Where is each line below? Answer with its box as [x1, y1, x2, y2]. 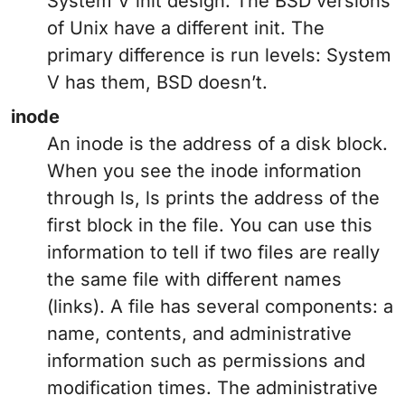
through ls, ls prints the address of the [47, 187, 380, 210]
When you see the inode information [47, 160, 362, 183]
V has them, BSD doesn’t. [47, 71, 268, 94]
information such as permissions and [47, 350, 365, 372]
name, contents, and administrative [47, 323, 352, 345]
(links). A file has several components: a [47, 296, 393, 318]
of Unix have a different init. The [47, 17, 325, 40]
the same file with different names [47, 268, 342, 291]
